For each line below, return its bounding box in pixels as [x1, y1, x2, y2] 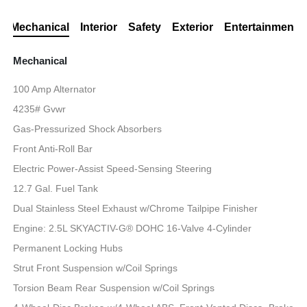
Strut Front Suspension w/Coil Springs [13, 262, 178, 274]
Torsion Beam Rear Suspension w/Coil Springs [13, 282, 215, 294]
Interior [79, 21, 117, 34]
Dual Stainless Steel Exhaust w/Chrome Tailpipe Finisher [13, 203, 258, 214]
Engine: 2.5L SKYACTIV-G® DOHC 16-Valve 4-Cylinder [13, 223, 252, 234]
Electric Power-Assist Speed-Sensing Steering [13, 163, 212, 175]
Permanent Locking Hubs [13, 243, 123, 254]
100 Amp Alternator [13, 84, 97, 95]
